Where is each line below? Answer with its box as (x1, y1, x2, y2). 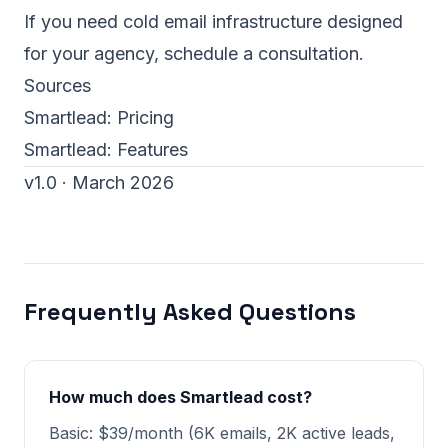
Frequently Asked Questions (24, 296, 356, 327)
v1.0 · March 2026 (24, 172, 174, 193)
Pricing (117, 107, 174, 128)
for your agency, (24, 43, 164, 64)
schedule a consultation (164, 43, 359, 64)
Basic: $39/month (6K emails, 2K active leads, (49, 423, 395, 443)
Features (117, 139, 188, 160)
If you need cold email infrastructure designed (24, 11, 403, 32)
